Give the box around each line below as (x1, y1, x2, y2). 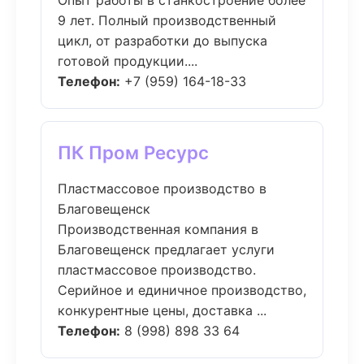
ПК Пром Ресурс (58, 141, 209, 163)
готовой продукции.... (58, 53, 197, 69)
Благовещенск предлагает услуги (58, 241, 275, 258)
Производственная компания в (58, 221, 258, 237)
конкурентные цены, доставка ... (58, 302, 266, 318)
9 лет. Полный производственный (58, 12, 276, 28)
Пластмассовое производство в (58, 180, 266, 197)
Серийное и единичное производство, (58, 282, 306, 298)
